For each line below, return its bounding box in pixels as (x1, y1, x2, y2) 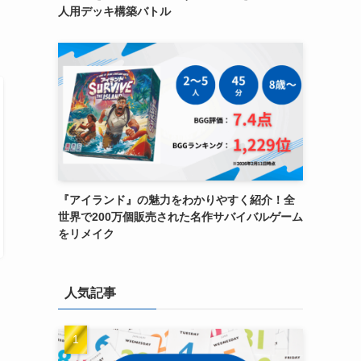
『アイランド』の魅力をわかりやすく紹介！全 (58, 193, 295, 206)
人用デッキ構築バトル (58, 5, 171, 18)
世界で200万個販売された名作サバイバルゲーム (58, 210, 303, 223)
